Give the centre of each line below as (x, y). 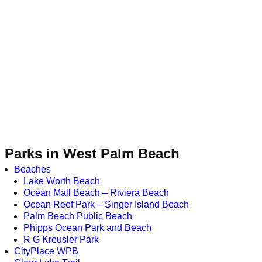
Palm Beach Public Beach (78, 216)
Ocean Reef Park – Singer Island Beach (106, 205)
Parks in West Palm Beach (92, 153)
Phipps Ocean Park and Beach (87, 228)
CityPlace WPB (46, 251)
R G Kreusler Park (61, 240)
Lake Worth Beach (62, 181)
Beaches (32, 170)
